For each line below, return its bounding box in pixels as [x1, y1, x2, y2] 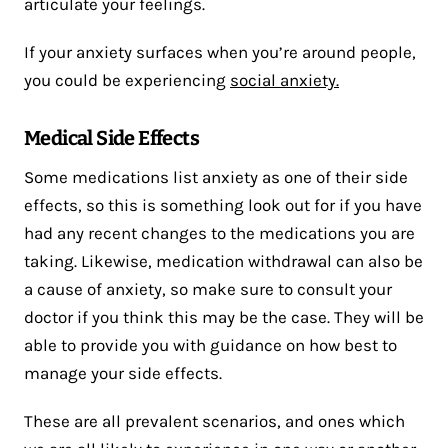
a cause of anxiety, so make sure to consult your [24, 279, 392, 300]
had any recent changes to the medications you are [24, 223, 415, 244]
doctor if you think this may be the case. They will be [24, 307, 424, 328]
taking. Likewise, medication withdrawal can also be [24, 251, 423, 272]
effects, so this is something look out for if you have [24, 195, 422, 216]
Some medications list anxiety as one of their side [24, 167, 408, 188]
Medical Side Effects [24, 126, 199, 151]
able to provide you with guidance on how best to [24, 335, 397, 356]
